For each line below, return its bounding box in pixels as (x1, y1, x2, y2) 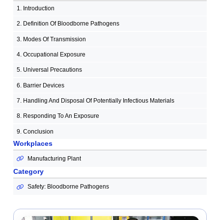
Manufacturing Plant (27, 155, 81, 162)
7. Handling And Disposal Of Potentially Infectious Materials (16, 97, 174, 105)
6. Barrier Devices (16, 82, 64, 89)
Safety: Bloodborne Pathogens (27, 183, 109, 191)
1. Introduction (16, 4, 55, 12)
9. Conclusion (16, 128, 54, 135)
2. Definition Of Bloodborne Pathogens (16, 20, 119, 27)
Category (13, 167, 44, 176)
